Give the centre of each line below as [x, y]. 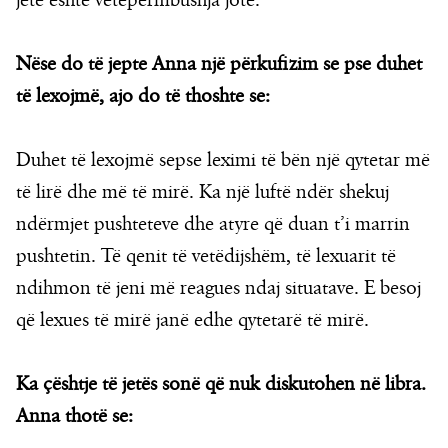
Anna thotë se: [74, 416]
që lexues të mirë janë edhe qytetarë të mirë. [192, 320]
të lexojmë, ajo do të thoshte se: [143, 96]
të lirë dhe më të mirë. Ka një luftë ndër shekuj [202, 192]
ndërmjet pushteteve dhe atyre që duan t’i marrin [213, 224]
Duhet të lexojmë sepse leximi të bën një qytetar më [223, 160]
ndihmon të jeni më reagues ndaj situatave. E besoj [218, 288]
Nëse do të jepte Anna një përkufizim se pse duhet [219, 64]
